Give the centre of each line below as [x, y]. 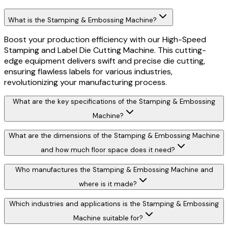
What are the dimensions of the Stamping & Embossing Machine [114, 136]
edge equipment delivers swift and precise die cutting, [105, 61]
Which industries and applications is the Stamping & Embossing [114, 204]
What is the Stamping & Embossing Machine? [82, 20]
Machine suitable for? [108, 218]
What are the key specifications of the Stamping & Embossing [114, 102]
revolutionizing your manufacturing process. [85, 82]
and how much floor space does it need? [108, 150]
